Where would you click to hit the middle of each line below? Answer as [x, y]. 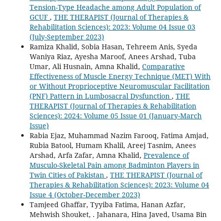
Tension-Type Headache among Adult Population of [115, 7]
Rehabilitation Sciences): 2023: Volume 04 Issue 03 [112, 27]
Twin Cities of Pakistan [68, 175]
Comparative [163, 66]
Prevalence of [166, 155]
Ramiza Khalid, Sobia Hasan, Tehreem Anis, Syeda [113, 46]
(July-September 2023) [67, 37]
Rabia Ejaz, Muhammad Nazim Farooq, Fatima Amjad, [119, 135]
